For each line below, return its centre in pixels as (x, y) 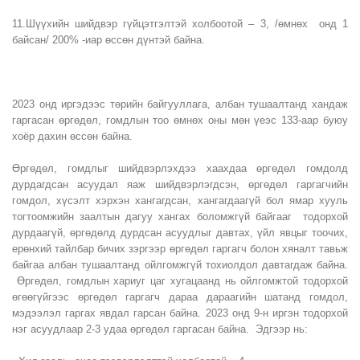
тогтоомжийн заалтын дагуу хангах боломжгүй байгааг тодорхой (180, 217)
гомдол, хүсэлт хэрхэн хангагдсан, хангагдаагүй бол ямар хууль (180, 200)
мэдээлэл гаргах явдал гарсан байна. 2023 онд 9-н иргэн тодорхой (180, 313)
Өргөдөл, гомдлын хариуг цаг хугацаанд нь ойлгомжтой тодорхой (180, 281)
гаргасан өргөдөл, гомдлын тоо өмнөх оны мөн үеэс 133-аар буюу (180, 120)
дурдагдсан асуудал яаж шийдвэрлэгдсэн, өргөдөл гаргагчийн (180, 184)
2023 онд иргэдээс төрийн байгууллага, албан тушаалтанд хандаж (180, 104)
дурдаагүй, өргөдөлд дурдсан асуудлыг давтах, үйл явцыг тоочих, (180, 233)
